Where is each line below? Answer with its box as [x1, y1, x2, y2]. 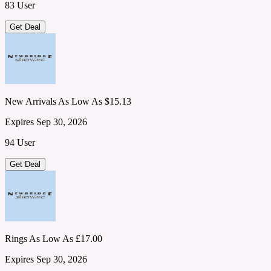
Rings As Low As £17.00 [5, 233, 102, 244]
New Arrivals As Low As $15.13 [5, 96, 131, 107]
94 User [5, 137, 35, 148]
